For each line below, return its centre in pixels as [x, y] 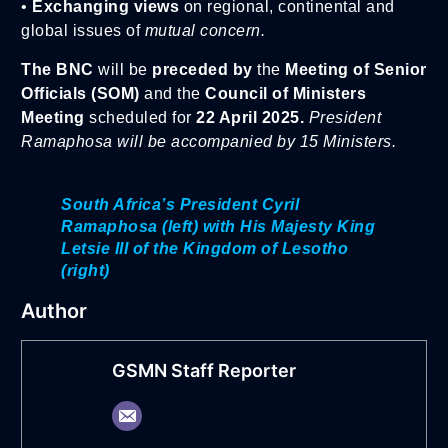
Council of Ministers [285, 93]
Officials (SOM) [80, 93]
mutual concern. [204, 31]
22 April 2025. [250, 117]
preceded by [202, 69]
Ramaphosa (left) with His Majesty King [218, 226]
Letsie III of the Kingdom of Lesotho [204, 248]
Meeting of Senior [356, 69]
